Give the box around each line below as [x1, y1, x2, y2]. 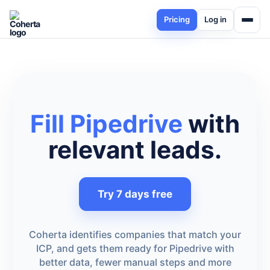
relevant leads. [48, 135, 222, 165]
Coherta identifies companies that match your [29, 228, 241, 240]
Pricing [164, 14, 190, 24]
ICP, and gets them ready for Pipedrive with [36, 242, 234, 254]
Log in [204, 14, 227, 24]
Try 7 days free [98, 188, 172, 200]
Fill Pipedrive [30, 109, 183, 139]
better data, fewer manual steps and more [39, 256, 231, 268]
